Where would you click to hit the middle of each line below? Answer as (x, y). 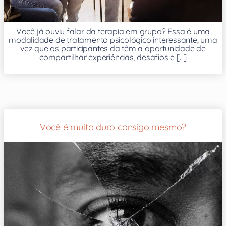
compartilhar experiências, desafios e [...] (113, 57)
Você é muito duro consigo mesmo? (113, 127)
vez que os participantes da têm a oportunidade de (113, 48)
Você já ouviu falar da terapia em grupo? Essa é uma (113, 31)
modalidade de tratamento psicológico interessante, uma (113, 40)
